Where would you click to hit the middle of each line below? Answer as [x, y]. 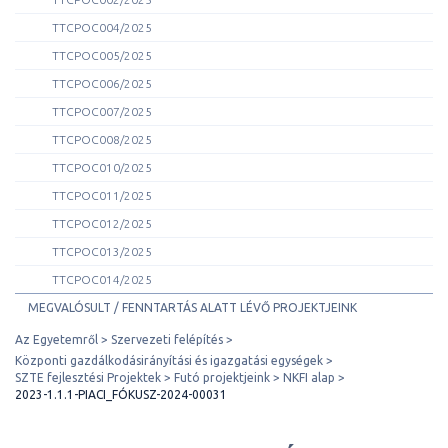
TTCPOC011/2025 [102, 195]
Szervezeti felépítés [167, 339]
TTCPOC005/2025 [102, 55]
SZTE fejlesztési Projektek [88, 377]
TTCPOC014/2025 [102, 279]
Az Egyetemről [56, 339]
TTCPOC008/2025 [102, 139]
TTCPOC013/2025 [102, 251]
